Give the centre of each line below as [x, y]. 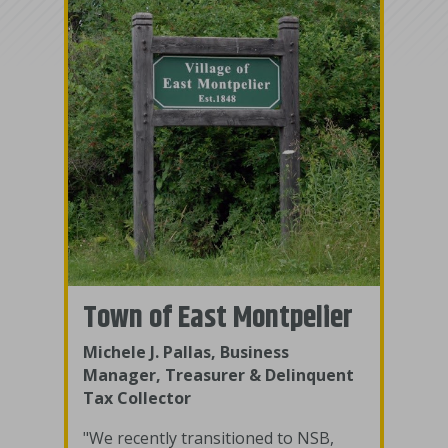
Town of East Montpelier [218, 319]
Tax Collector [137, 398]
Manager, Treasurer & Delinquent [218, 375]
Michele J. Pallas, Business [186, 352]
